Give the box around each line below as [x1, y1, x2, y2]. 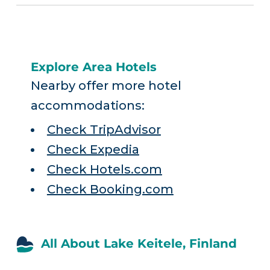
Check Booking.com [46, 182, 174, 197]
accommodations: [30, 98, 145, 113]
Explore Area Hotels [30, 60, 157, 74]
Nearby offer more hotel [30, 78, 181, 93]
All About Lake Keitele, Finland [40, 236, 237, 251]
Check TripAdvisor [46, 122, 161, 137]
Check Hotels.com [46, 162, 162, 177]
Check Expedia [46, 142, 139, 157]
